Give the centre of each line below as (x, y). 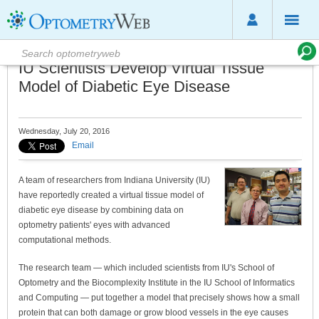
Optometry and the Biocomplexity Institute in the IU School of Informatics (157, 283)
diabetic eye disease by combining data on (101, 210)
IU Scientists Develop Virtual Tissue (141, 68)
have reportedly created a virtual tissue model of (111, 195)
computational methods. (65, 240)
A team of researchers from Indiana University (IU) (114, 180)
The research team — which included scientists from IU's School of (146, 268)
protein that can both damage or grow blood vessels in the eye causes (153, 313)
